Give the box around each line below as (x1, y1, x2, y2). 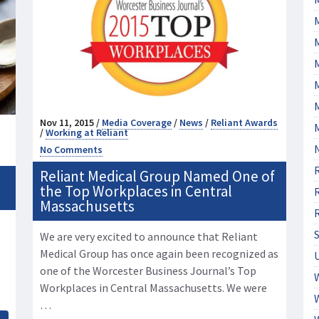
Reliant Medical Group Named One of (40, 167, 275, 187)
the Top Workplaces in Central (40, 182, 232, 202)
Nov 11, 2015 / (40, 116, 102, 130)
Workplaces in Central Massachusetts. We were (40, 281, 267, 296)
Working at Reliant (46, 126, 128, 140)
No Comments (40, 143, 103, 157)
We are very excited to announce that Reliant (40, 229, 258, 244)
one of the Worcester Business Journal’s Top (40, 263, 256, 278)
